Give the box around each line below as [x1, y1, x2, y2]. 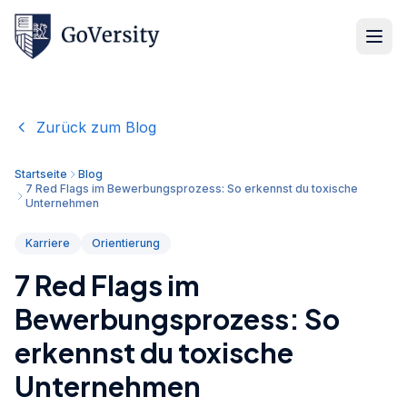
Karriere [25, 236, 70, 250]
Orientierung [92, 236, 160, 250]
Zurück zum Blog [36, 118, 156, 136]
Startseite [15, 167, 67, 181]
